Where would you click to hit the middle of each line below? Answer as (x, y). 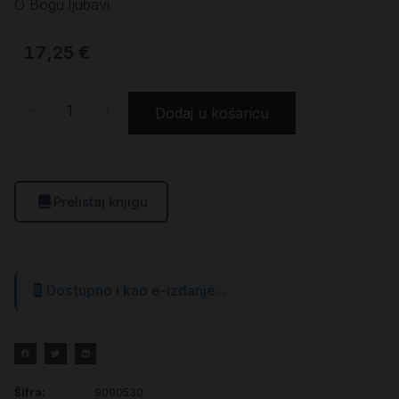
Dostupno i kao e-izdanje (130, 291)
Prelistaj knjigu (100, 201)
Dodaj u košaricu (212, 113)
